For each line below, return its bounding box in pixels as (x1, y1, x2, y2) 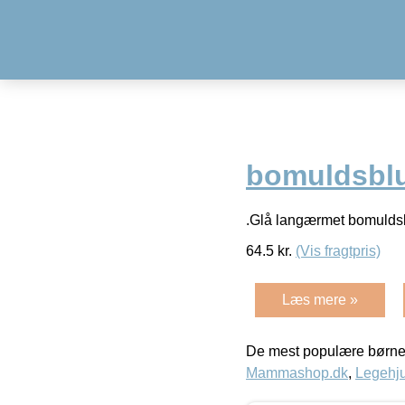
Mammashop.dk (246, 364, 348, 381)
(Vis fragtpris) (296, 242, 381, 259)
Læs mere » (282, 291, 358, 307)
